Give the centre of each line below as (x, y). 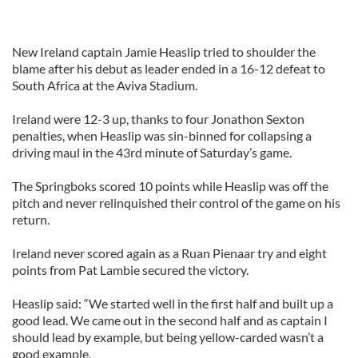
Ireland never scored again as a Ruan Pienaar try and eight (169, 253)
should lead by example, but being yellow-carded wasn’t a (168, 337)
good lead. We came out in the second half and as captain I (170, 320)
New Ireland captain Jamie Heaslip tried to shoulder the (164, 52)
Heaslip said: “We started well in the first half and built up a (173, 303)
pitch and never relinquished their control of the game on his (176, 203)
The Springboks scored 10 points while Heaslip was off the (170, 186)
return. (31, 219)
